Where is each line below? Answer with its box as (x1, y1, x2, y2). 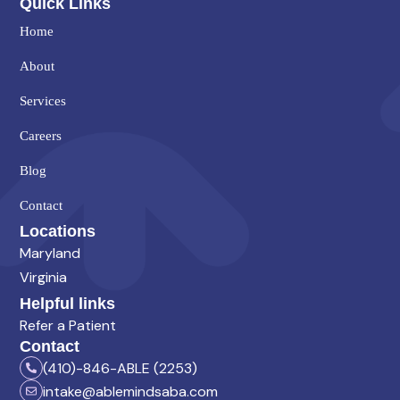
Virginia (20, 268, 67, 287)
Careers (20, 129, 62, 144)
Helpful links (20, 295, 115, 313)
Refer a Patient (20, 316, 116, 336)
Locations (20, 222, 96, 241)
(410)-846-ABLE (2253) (43, 358, 197, 378)
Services (20, 94, 66, 109)
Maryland (20, 244, 80, 263)
